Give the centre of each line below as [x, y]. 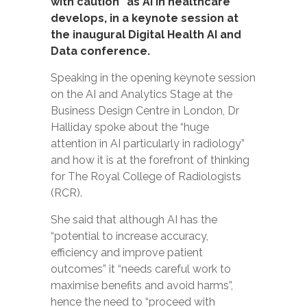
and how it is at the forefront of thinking [150, 160]
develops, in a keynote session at [145, 18]
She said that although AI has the [134, 220]
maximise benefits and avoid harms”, [142, 285]
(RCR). [66, 193]
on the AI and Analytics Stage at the [142, 94]
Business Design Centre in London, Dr [145, 111]
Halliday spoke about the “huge [130, 127]
